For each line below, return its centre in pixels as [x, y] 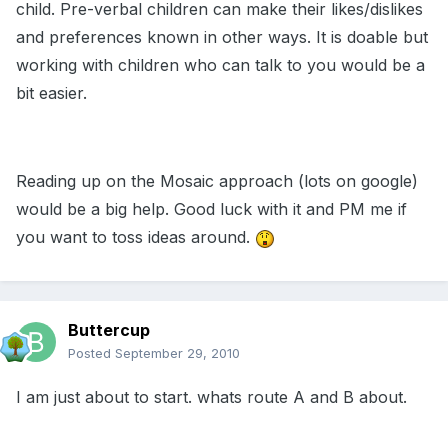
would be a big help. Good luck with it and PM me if [211, 209]
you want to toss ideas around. [135, 237]
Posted [91, 353]
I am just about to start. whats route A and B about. [211, 397]
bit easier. [51, 93]
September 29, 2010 [177, 353]
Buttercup [109, 330]
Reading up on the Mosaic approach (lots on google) [217, 181]
